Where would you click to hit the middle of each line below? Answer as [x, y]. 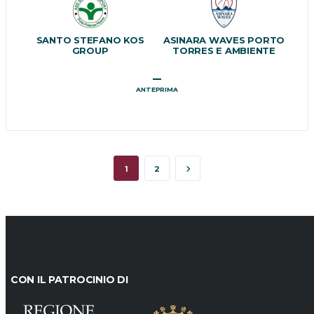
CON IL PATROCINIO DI [69, 279]
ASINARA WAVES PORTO [224, 40]
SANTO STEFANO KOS [90, 40]
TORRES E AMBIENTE [224, 50]
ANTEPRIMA [157, 89]
